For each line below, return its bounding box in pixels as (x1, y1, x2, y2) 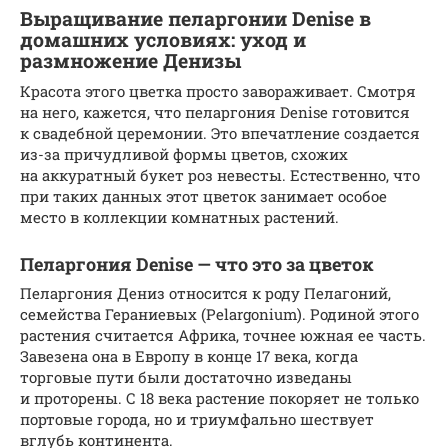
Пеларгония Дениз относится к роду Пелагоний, (20, 283, 391, 304)
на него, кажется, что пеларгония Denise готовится (20, 102, 410, 123)
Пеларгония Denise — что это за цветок (20, 252, 374, 277)
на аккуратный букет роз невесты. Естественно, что (20, 165, 420, 186)
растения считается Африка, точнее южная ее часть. (20, 325, 426, 346)
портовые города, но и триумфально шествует (20, 409, 374, 430)
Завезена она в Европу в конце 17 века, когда (20, 346, 358, 367)
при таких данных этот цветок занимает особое (20, 186, 387, 207)
